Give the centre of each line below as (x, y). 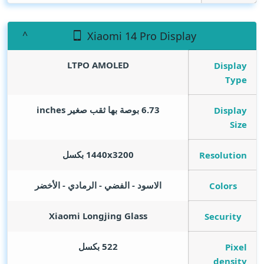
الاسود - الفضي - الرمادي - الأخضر (98, 185)
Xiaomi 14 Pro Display (141, 36)
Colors (223, 186)
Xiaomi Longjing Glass (98, 216)
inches (51, 110)
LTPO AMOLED (98, 65)
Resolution (223, 155)
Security (223, 216)
